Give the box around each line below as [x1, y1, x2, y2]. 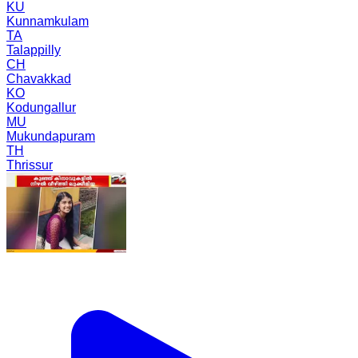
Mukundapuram [6, 129, 95, 143]
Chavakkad [6, 71, 71, 86]
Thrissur [6, 157, 53, 172]
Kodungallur [6, 100, 76, 114]
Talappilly [6, 42, 61, 57]
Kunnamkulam [6, 14, 89, 28]
